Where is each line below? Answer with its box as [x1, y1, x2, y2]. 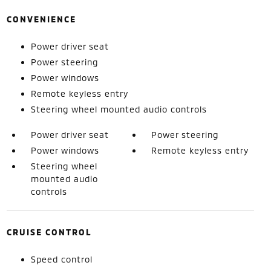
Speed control [30, 254, 93, 264]
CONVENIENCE [6, 14, 76, 24]
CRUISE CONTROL [6, 227, 92, 237]
